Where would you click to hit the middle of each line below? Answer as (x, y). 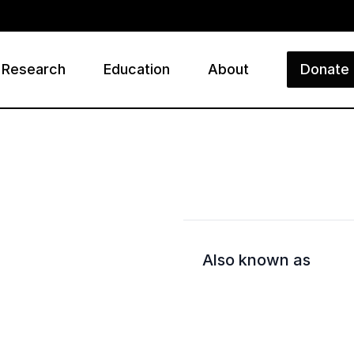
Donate (325, 69)
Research (34, 69)
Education (137, 69)
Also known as (256, 260)
